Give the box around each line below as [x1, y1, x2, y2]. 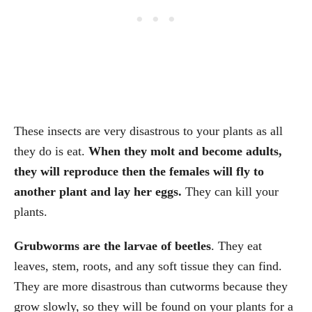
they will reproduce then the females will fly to [14, 164, 264, 179]
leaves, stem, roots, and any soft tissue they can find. [14, 259, 282, 274]
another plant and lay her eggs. [14, 185, 185, 199]
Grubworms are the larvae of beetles [14, 239, 211, 253]
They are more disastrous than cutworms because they [14, 279, 288, 294]
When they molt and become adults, [88, 144, 282, 159]
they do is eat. [14, 144, 88, 159]
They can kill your [185, 185, 279, 199]
